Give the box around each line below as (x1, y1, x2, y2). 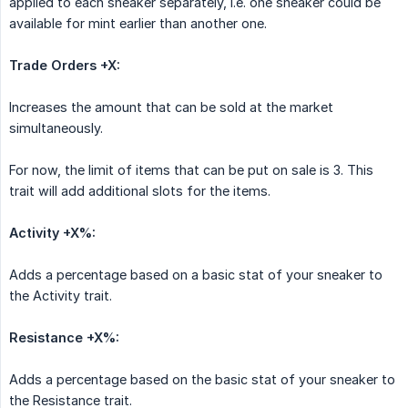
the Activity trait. (9, 287, 112, 303)
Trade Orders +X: (9, 56, 120, 73)
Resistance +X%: (9, 329, 119, 345)
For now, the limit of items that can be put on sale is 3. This (9, 161, 373, 178)
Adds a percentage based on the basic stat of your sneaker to (9, 371, 395, 387)
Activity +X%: (9, 224, 96, 240)
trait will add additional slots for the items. (9, 182, 270, 199)
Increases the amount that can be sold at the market (9, 98, 333, 115)
